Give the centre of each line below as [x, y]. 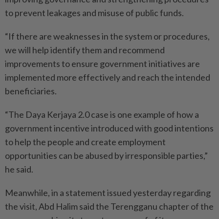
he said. [19, 169]
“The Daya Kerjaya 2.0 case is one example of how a [102, 115]
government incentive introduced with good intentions [109, 128]
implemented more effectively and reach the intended [108, 77]
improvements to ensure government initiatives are [102, 64]
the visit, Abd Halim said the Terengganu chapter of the [109, 207]
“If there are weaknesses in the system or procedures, [107, 36]
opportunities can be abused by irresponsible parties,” [106, 156]
